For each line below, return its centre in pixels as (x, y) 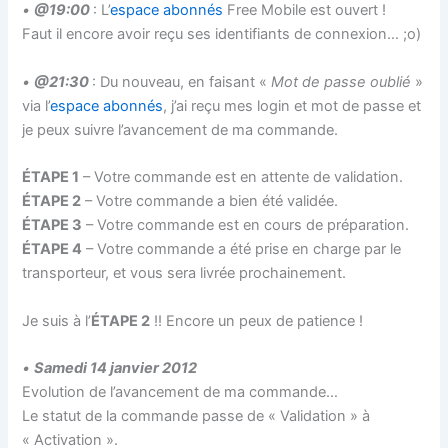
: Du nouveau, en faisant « (182, 81)
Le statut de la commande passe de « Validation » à (196, 415)
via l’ (36, 105)
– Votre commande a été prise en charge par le (242, 249)
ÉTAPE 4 (52, 249)
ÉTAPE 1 (51, 177)
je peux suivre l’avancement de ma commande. (180, 129)
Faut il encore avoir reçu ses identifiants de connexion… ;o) (222, 34)
